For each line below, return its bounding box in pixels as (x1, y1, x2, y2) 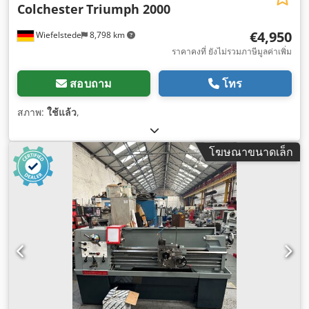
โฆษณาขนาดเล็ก (209, 144, 293, 160)
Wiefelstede (34, 29, 81, 41)
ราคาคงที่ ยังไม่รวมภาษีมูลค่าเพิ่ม (172, 46, 292, 58)
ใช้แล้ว (47, 106, 77, 119)
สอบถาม (70, 76, 112, 92)
